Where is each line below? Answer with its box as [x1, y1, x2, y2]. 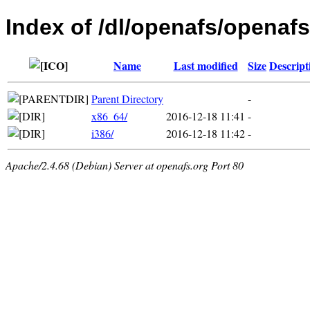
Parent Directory [91, 91, 163, 106]
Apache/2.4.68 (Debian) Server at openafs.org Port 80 [6, 157, 244, 172]
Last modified [173, 57, 238, 73]
